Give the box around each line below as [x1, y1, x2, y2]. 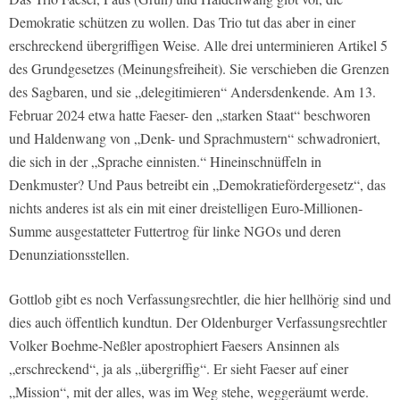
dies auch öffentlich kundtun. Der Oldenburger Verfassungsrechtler [9, 312, 387, 331]
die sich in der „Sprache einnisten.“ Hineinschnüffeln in [9, 151, 321, 171]
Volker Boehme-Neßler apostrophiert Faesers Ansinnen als [9, 335, 339, 354]
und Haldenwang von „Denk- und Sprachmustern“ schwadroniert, [9, 128, 380, 147]
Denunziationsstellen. [9, 244, 129, 263]
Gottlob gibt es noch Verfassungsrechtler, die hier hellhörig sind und [9, 288, 391, 308]
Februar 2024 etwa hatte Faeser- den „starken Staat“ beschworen [9, 104, 371, 124]
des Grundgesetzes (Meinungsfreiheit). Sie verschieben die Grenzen [9, 58, 389, 78]
